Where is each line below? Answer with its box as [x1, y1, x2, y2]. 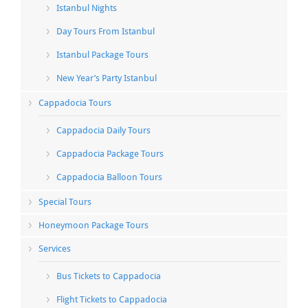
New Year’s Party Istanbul [56, 73, 157, 84]
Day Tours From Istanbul [56, 26, 155, 37]
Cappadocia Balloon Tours [56, 172, 162, 183]
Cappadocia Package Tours [56, 148, 164, 159]
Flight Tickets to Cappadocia [56, 294, 167, 305]
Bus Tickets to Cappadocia [56, 271, 161, 282]
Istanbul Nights [56, 3, 117, 14]
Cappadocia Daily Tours [56, 125, 151, 136]
